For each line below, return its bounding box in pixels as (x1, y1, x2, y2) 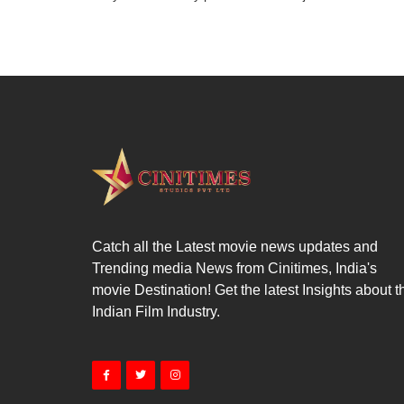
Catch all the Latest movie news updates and (92, 239, 378, 254)
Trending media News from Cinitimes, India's (92, 261, 377, 276)
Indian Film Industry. (92, 304, 220, 319)
